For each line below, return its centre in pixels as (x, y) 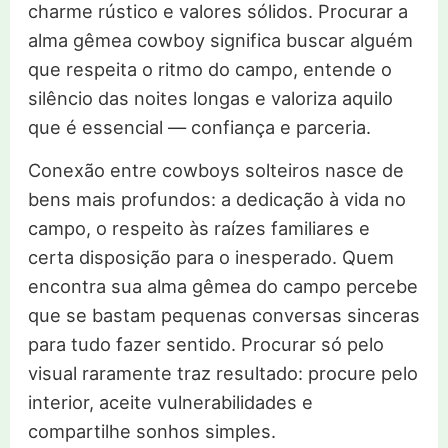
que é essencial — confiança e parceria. (199, 127)
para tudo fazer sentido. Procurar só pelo (205, 344)
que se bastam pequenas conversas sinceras (223, 315)
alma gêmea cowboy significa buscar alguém (220, 40)
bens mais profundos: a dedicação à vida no (216, 199)
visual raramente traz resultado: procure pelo (222, 373)
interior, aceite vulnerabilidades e (170, 402)
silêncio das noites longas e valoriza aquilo (210, 98)
